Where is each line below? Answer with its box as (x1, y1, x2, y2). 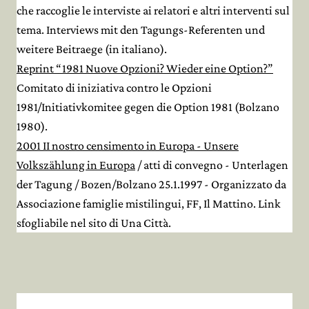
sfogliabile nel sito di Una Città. (17, 216, 171, 230)
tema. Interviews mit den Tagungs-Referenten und (17, 23, 265, 37)
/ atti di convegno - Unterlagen (135, 158, 288, 172)
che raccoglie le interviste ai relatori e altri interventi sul (17, 3, 290, 17)
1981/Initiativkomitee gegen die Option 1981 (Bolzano (17, 100, 279, 114)
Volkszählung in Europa (17, 158, 135, 172)
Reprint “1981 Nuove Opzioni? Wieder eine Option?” (17, 61, 273, 75)
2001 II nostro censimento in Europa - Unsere (17, 139, 239, 152)
